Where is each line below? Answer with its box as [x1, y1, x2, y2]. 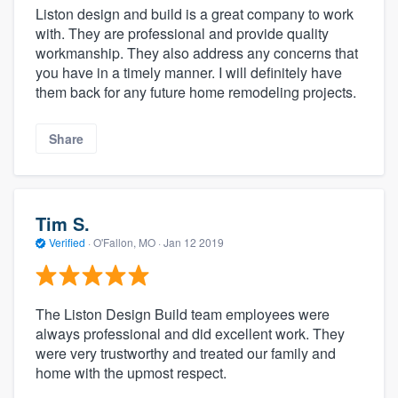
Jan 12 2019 [163, 235, 224, 251]
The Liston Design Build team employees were [36, 303, 330, 324]
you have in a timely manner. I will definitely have [36, 61, 342, 83]
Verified [46, 235, 88, 251]
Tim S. [36, 211, 90, 237]
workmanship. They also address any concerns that [36, 42, 358, 63]
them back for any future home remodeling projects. [36, 81, 356, 102]
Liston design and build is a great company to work [36, 3, 354, 24]
